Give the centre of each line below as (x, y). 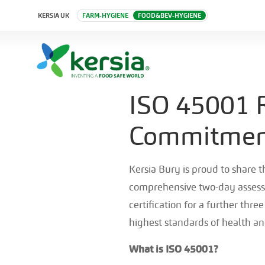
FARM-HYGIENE (105, 15)
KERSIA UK (54, 15)
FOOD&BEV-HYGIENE (169, 15)
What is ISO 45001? (173, 249)
